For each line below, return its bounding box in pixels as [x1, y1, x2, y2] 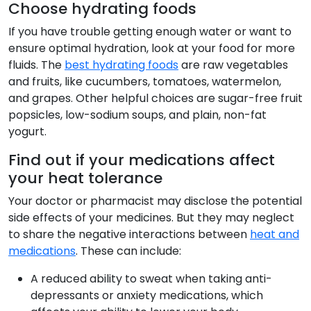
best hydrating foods [65, 57, 178, 74]
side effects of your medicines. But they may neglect [8, 210, 294, 226]
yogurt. [8, 124, 47, 140]
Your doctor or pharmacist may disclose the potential [8, 193, 302, 210]
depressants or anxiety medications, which [31, 287, 263, 304]
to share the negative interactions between [8, 226, 250, 243]
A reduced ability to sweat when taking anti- [31, 271, 272, 287]
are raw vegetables [178, 57, 288, 74]
